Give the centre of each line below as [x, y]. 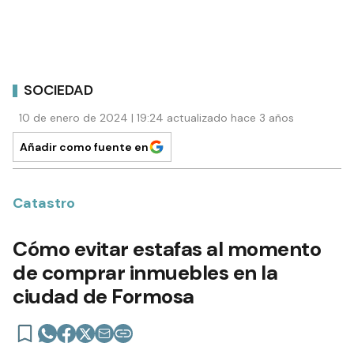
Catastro [44, 203]
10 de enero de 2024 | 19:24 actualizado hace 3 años [156, 118]
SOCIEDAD [58, 90]
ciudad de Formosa [104, 297]
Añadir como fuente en [84, 147]
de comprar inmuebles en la [145, 273]
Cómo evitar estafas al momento [167, 249]
